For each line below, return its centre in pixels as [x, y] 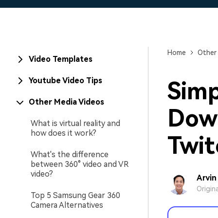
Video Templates [61, 59]
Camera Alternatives [67, 205]
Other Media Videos [66, 102]
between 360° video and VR [80, 164]
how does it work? [64, 133]
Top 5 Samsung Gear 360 [75, 195]
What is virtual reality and [75, 123]
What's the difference [70, 154]
